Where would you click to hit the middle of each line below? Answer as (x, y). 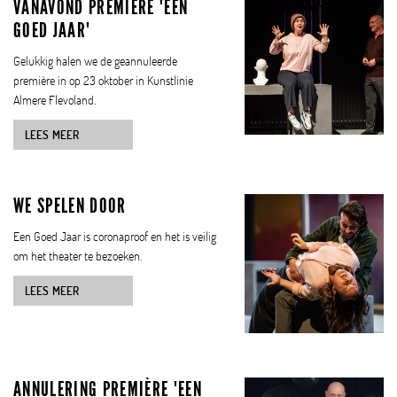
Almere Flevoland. (54, 100)
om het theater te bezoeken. (78, 256)
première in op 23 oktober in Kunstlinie (103, 81)
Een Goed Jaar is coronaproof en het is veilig (115, 237)
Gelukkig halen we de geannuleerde (95, 61)
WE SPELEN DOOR (70, 206)
